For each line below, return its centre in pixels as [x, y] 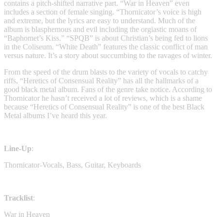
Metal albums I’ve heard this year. [55, 116]
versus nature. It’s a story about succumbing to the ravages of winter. [108, 56]
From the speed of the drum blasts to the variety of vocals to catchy [106, 72]
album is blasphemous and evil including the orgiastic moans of [100, 30]
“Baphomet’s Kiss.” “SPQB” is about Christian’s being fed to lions [106, 38]
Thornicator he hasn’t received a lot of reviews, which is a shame [103, 98]
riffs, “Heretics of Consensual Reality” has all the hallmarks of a [101, 81]
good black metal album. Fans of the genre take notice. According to [108, 90]
